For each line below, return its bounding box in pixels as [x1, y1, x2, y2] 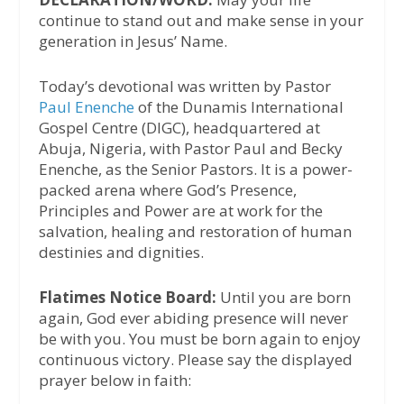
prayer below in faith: [38, 369, 191, 390]
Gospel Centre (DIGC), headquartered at [38, 116, 320, 138]
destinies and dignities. [38, 241, 204, 262]
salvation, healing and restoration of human [38, 220, 352, 242]
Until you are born [216, 286, 351, 308]
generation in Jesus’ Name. [38, 30, 227, 51]
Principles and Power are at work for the [38, 199, 323, 221]
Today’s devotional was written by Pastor [38, 75, 331, 96]
